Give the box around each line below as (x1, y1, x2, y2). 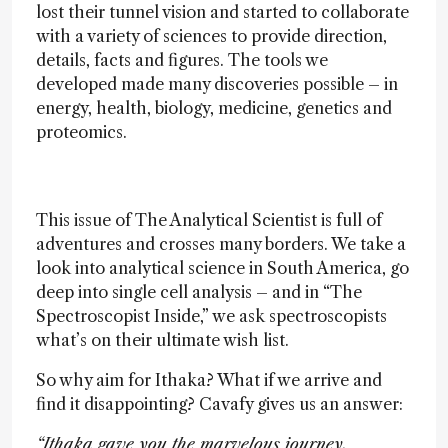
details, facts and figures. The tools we (36, 50, 328, 70)
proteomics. (36, 122, 127, 142)
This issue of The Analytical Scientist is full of (36, 210, 382, 230)
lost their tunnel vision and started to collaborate (36, 2, 409, 22)
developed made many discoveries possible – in (36, 74, 398, 94)
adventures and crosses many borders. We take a (36, 234, 406, 254)
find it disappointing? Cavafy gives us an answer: (36, 394, 403, 414)
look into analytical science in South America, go (36, 258, 409, 278)
